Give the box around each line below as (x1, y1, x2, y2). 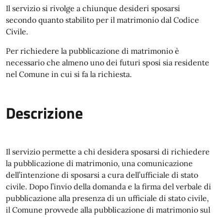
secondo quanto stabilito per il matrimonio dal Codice (6, 15, 199, 25)
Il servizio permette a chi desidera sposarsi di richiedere (6, 146, 210, 156)
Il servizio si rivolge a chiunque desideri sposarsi (6, 3, 180, 13)
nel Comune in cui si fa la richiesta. (6, 69, 132, 79)
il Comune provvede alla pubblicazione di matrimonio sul (6, 204, 210, 215)
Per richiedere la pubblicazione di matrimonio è (6, 46, 179, 56)
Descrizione (6, 101, 83, 124)
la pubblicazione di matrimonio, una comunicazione (6, 158, 193, 168)
